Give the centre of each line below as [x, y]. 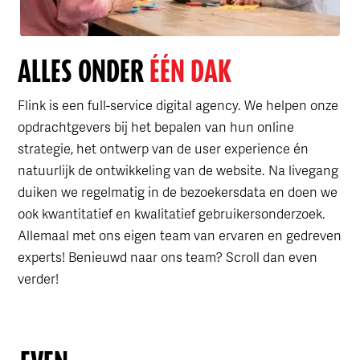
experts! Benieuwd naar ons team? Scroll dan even [167, 257]
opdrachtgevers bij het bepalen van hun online [155, 127]
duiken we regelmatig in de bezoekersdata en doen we [177, 192]
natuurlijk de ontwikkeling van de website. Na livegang [178, 170]
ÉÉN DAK [187, 70]
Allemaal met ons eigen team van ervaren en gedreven [179, 235]
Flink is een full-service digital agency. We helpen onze [178, 105]
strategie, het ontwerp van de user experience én [163, 149]
